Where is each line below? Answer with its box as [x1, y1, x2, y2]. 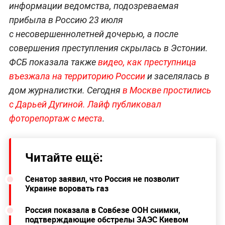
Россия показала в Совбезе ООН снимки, [25, 204, 180, 216]
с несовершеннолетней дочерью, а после [9, 29, 178, 40]
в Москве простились [122, 85, 211, 96]
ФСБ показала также [9, 57, 98, 68]
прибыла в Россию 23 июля [9, 15, 123, 26]
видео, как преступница [97, 57, 196, 68]
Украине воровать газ [25, 183, 108, 194]
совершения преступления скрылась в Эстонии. [9, 43, 208, 54]
